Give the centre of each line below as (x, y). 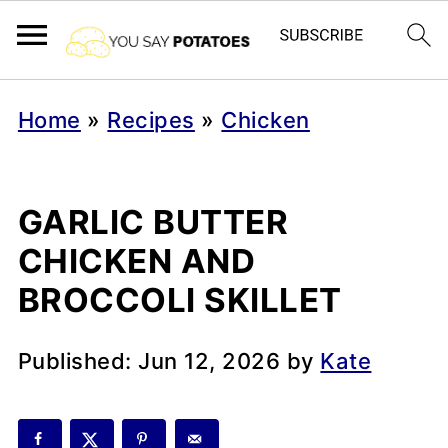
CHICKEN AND (136, 261)
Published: (78, 361)
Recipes (151, 120)
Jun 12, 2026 (209, 361)
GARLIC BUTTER (153, 222)
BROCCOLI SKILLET (179, 300)
